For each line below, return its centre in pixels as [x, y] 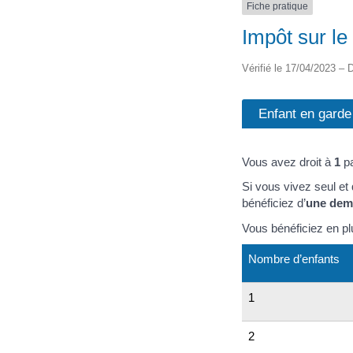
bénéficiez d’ [274, 203]
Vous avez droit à [288, 162]
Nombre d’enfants [294, 259]
